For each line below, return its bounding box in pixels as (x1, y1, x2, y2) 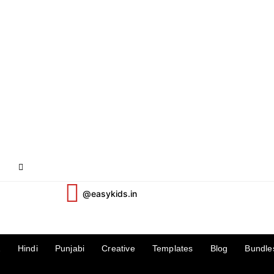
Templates (152, 243, 193, 254)
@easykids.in (83, 188, 137, 199)
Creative (102, 243, 135, 254)
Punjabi (54, 243, 85, 254)
